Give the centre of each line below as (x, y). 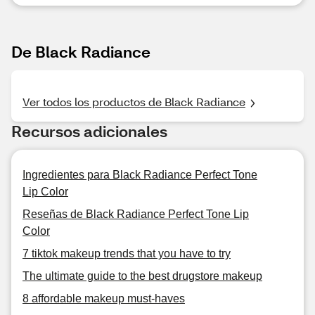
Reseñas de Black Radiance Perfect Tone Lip (136, 214)
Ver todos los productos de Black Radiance (134, 102)
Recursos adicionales (89, 131)
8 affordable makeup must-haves (104, 298)
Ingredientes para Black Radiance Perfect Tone (140, 175)
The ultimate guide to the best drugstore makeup (142, 276)
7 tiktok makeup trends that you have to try (127, 253)
